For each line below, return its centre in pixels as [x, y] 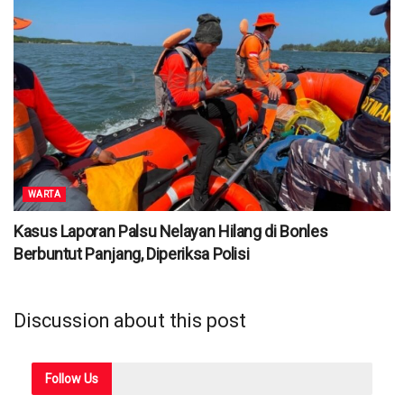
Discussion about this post [130, 320]
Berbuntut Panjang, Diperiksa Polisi [132, 253]
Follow [63, 378]
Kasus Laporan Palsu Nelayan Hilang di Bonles [171, 231]
